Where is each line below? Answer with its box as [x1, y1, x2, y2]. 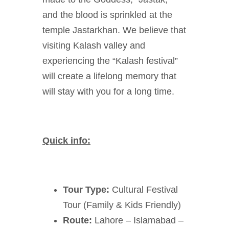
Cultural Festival [109, 185, 178, 195]
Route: [63, 215, 95, 225]
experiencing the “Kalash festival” [42, 56, 178, 66]
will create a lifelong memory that [42, 71, 176, 81]
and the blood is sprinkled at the [42, 10, 172, 20]
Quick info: [42, 135, 90, 146]
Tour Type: [63, 185, 109, 195]
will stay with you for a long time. [42, 86, 174, 97]
